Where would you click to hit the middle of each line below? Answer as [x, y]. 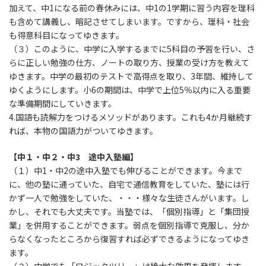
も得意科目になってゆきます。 [66, 35]
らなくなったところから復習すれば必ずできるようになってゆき [129, 239]
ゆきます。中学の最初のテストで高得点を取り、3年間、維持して [131, 76]
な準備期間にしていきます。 [63, 104]
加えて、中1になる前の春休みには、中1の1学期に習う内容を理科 [132, 8]
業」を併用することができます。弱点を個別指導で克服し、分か [129, 225]
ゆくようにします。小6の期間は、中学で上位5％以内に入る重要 [130, 90]
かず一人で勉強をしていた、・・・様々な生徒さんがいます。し [129, 198]
